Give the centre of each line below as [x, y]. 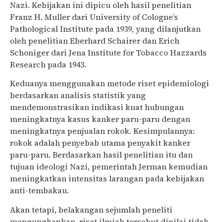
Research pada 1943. [48, 64]
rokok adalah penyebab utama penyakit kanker [100, 143]
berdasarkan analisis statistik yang [78, 95]
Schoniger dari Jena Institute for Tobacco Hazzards [108, 52]
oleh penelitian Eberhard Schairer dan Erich [95, 40]
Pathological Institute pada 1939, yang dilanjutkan [105, 28]
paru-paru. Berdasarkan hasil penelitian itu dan [101, 155]
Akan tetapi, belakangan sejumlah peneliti [91, 209]
